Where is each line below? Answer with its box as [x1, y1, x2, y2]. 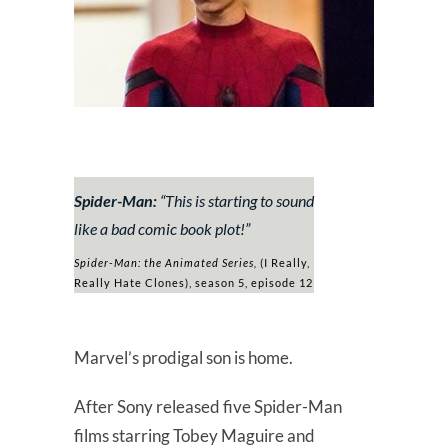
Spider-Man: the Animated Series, [74, 255, 257, 269]
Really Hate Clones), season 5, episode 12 [74, 275, 313, 289]
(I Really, [257, 255, 310, 269]
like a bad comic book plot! [74, 218, 245, 238]
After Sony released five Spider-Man [74, 395, 342, 417]
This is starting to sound [165, 190, 314, 210]
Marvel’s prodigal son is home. [74, 346, 293, 368]
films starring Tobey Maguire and [74, 424, 315, 446]
